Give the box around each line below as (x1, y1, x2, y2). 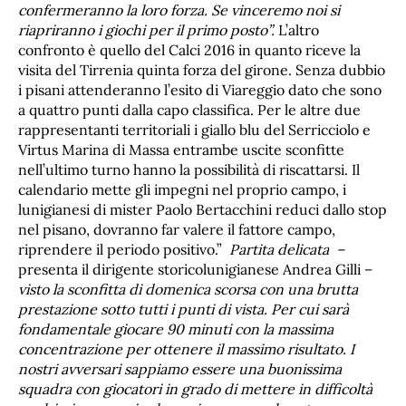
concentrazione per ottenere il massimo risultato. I (18, 339, 354, 358)
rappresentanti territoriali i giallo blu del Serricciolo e (18, 120, 371, 139)
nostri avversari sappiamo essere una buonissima (18, 359, 342, 378)
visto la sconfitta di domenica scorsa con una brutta (18, 279, 358, 298)
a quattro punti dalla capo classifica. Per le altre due (18, 100, 361, 119)
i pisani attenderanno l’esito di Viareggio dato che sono (18, 80, 382, 99)
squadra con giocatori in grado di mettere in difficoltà (18, 379, 372, 398)
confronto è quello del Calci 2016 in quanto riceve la (18, 40, 361, 59)
